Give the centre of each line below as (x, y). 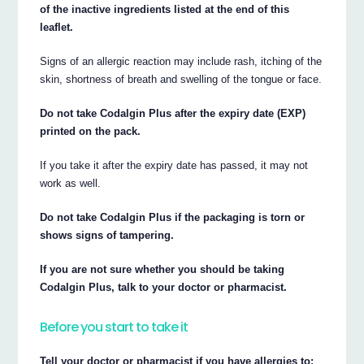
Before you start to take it (114, 327)
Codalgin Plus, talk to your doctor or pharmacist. (164, 288)
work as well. (71, 184)
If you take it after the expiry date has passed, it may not (174, 166)
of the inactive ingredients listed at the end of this (165, 10)
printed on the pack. (91, 132)
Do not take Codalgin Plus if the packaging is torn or (173, 218)
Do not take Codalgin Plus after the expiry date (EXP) (173, 114)
